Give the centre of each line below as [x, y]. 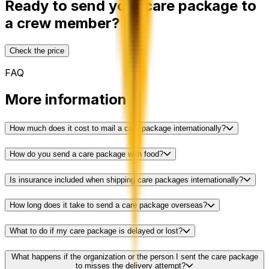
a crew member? [62, 23]
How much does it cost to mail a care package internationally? [118, 128]
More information [66, 100]
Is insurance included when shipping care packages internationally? [126, 180]
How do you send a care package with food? [86, 154]
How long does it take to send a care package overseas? [108, 205]
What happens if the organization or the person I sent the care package [134, 256]
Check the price [37, 51]
